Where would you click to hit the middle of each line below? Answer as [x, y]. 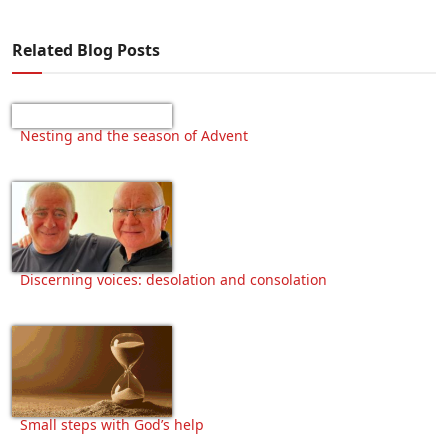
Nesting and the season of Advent [134, 136]
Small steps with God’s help [112, 424]
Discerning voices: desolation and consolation [173, 280]
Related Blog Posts [86, 50]
